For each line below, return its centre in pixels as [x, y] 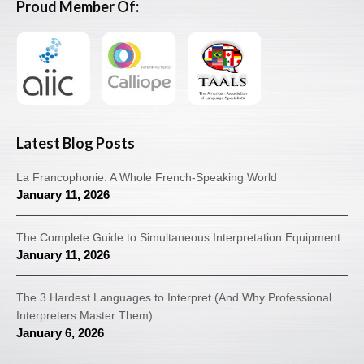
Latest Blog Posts [76, 143]
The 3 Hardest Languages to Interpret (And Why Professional [174, 298]
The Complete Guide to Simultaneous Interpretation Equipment [178, 238]
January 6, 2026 [60, 333]
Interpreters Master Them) [84, 316]
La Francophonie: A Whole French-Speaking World [147, 178]
